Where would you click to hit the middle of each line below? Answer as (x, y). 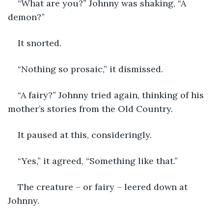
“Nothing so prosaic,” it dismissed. (92, 69)
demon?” (26, 17)
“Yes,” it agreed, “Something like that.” (99, 161)
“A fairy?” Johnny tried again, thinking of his (112, 95)
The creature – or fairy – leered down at (104, 187)
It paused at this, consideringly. (86, 135)
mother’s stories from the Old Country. (90, 109)
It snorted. (41, 43)
